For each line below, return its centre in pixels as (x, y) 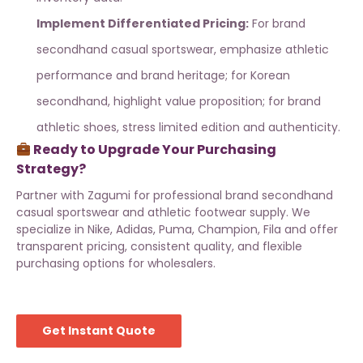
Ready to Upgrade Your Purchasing (154, 150)
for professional (178, 196)
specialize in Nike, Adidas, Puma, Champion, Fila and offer (177, 230)
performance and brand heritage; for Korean (163, 76)
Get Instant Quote (99, 331)
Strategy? (51, 169)
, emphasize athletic (271, 50)
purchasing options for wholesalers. (116, 264)
